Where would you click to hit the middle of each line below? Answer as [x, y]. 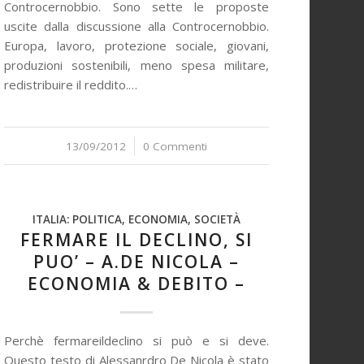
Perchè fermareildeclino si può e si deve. [136, 340]
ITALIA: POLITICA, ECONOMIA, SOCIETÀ [136, 219]
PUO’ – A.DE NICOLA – [136, 262]
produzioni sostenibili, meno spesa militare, [136, 65]
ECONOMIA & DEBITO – [136, 284]
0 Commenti [175, 146]
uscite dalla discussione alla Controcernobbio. [136, 26]
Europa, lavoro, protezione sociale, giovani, [136, 45]
